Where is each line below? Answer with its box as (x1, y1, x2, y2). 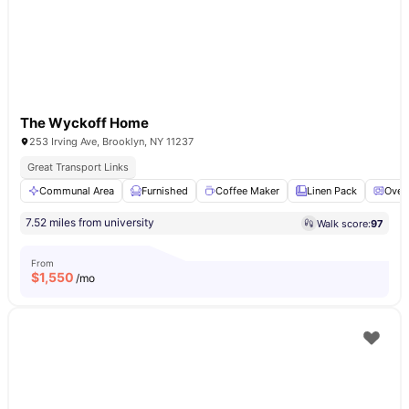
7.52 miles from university (26, 215, 154, 229)
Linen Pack (307, 184, 357, 197)
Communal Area (39, 184, 114, 197)
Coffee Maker (215, 184, 279, 197)
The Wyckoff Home (20, 114, 149, 131)
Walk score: (317, 216, 371, 230)
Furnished (142, 184, 188, 197)
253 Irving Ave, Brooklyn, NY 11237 (29, 135, 194, 148)
